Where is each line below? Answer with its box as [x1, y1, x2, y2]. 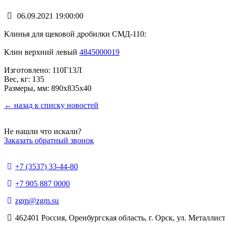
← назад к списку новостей [4, 100, 98, 109]
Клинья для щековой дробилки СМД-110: [4, 29, 146, 38]
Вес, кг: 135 [4, 74, 46, 83]
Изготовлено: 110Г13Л [4, 65, 82, 74]
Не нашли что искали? [4, 127, 81, 136]
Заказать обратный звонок [4, 136, 94, 145]
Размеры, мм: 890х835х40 [4, 83, 91, 92]
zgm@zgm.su [15, 196, 59, 205]
